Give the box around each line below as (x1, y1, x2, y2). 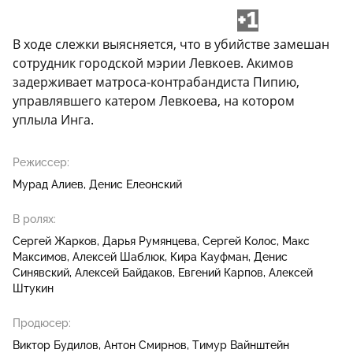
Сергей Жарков (13, 235, 97, 248)
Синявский (13, 266, 69, 280)
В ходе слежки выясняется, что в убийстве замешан (13, 35, 329, 54)
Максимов (13, 251, 67, 264)
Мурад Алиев (13, 178, 84, 191)
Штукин (13, 282, 54, 295)
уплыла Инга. (13, 111, 94, 129)
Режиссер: (13, 156, 69, 169)
